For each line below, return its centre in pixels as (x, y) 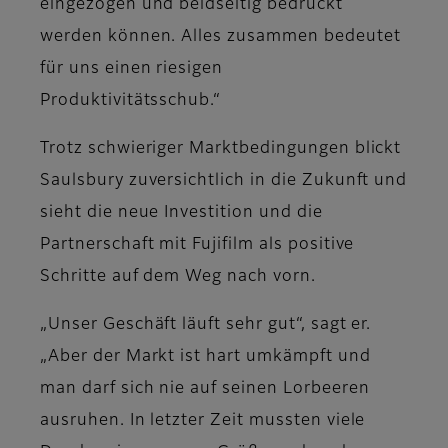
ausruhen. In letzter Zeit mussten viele (203, 421)
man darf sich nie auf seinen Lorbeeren (205, 389)
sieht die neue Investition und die (181, 213)
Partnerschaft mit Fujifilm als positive (197, 245)
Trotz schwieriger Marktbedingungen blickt (221, 149)
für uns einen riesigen (132, 69)
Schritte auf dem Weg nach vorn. (178, 277)
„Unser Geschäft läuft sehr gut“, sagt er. (206, 325)
